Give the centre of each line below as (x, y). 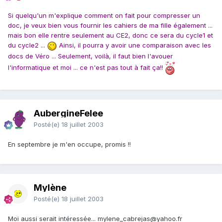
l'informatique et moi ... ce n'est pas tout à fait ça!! (86, 67)
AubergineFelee (68, 113)
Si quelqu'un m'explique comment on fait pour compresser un (104, 16)
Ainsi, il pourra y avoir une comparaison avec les (134, 45)
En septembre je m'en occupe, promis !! (69, 144)
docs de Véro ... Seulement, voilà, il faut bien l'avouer (90, 56)
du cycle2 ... (28, 45)
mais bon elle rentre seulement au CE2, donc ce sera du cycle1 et (111, 35)
